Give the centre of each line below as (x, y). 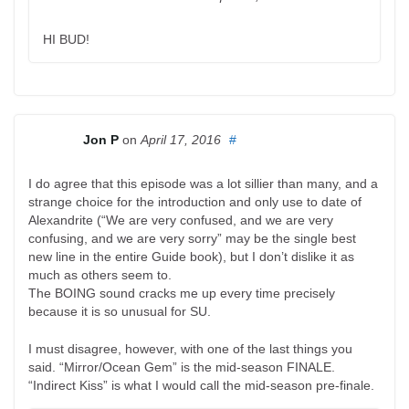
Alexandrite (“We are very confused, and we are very (181, 220)
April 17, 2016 (181, 139)
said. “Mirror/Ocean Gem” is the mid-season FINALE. (182, 367)
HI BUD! (66, 39)
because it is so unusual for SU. (120, 311)
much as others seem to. (100, 274)
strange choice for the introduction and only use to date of (195, 201)
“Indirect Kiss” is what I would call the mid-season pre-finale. (201, 385)
